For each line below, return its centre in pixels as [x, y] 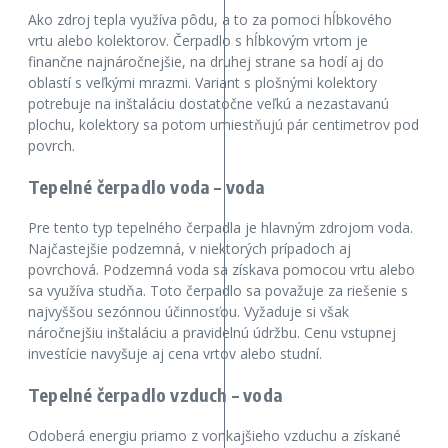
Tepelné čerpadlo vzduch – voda [155, 395]
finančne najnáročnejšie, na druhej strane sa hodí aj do [206, 62]
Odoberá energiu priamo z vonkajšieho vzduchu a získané [214, 436]
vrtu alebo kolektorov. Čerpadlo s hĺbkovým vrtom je [198, 41]
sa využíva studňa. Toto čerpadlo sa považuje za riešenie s [218, 291]
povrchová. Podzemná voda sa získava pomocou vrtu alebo [221, 270]
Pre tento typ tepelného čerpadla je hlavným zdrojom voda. [220, 228]
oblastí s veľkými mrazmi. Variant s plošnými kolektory [202, 83]
